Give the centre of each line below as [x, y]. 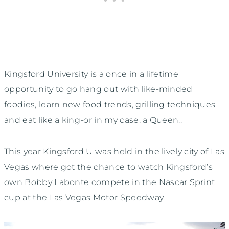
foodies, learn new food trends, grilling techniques [110, 104]
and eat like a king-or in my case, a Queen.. [93, 120]
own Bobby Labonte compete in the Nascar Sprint [110, 182]
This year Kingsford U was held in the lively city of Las [114, 151]
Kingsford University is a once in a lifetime [91, 74]
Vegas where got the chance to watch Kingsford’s [109, 167]
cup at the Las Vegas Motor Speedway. [85, 197]
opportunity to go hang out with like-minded [98, 89]
